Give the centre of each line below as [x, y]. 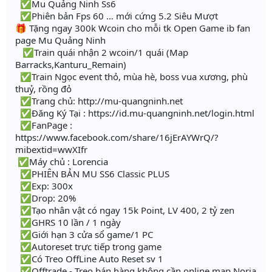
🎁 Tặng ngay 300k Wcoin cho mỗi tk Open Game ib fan [133, 28]
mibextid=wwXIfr [51, 149]
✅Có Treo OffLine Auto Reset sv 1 [89, 258]
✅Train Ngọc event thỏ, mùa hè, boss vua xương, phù [131, 76]
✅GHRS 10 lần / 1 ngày [68, 222]
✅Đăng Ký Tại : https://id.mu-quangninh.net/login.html [135, 113]
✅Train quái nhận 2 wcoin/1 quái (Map [102, 52]
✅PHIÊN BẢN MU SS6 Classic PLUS [92, 173]
